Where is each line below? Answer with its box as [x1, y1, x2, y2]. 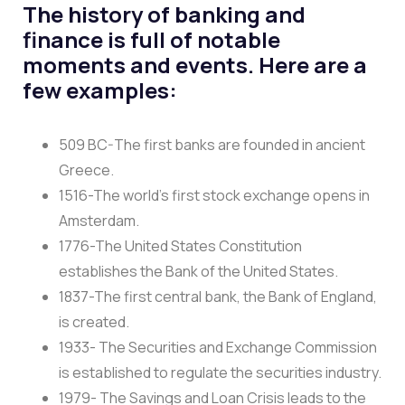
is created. [59, 311, 129, 332]
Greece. [59, 159, 114, 180]
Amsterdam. [59, 210, 139, 231]
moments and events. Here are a [23, 49, 367, 80]
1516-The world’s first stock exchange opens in [59, 184, 370, 205]
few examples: [23, 74, 177, 105]
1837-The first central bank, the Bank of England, [59, 286, 377, 306]
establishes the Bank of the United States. [59, 260, 338, 281]
